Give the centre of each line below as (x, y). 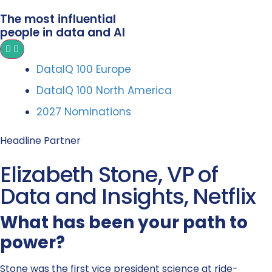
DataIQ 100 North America (104, 90)
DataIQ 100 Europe (84, 69)
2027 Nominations (84, 112)
